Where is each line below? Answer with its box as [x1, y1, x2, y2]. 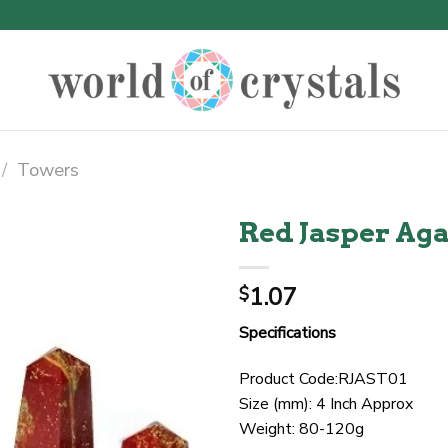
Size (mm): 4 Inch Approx [239, 392, 413, 415]
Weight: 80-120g [239, 417, 364, 440]
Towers [17, 157, 80, 182]
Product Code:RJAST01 [239, 367, 408, 390]
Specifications [239, 322, 336, 344]
